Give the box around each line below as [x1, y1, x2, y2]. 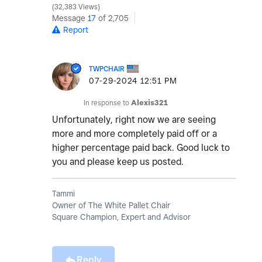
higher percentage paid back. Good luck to [52, 142, 230, 154]
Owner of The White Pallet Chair [52, 201, 170, 211]
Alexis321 [131, 98, 168, 108]
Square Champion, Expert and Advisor [52, 212, 191, 222]
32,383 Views [53, 3, 99, 12]
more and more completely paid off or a [52, 128, 217, 140]
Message [52, 13, 88, 23]
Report [63, 25, 88, 35]
